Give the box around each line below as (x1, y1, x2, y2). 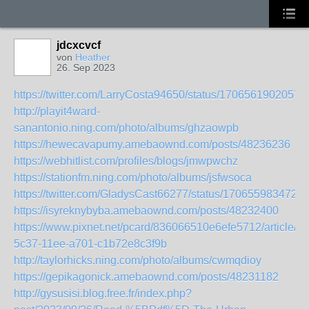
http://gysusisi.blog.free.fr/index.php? (14, 288, 192, 299)
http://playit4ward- (14, 106, 100, 117)
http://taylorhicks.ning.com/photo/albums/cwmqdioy (14, 255, 261, 266)
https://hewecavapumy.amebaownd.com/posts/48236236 (14, 139, 290, 150)
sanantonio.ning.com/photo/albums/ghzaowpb (14, 122, 239, 134)
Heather (75, 52, 110, 63)
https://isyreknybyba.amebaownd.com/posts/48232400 (14, 205, 279, 217)
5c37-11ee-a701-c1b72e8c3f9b (14, 238, 167, 250)
